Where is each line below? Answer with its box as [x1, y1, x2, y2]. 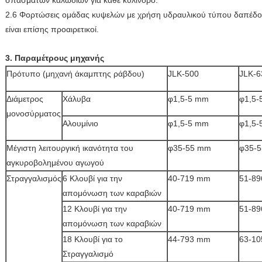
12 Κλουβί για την [63, 204, 127, 213]
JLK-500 [168, 69, 199, 78]
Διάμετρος [6, 94, 43, 104]
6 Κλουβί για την [63, 174, 122, 183]
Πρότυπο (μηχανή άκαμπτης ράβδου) [6, 69, 144, 78]
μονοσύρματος [6, 109, 61, 118]
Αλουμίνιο [63, 119, 98, 128]
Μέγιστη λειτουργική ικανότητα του [6, 143, 133, 153]
